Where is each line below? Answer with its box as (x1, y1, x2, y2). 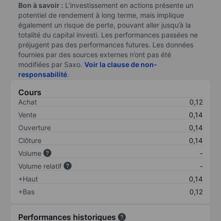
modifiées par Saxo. (18, 60, 84, 69)
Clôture (18, 136, 41, 145)
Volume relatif (18, 161, 62, 170)
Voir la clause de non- (84, 60, 157, 69)
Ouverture (18, 123, 51, 132)
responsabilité (18, 70, 67, 78)
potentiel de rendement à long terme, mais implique (18, 10, 184, 19)
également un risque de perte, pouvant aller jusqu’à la (18, 20, 191, 29)
